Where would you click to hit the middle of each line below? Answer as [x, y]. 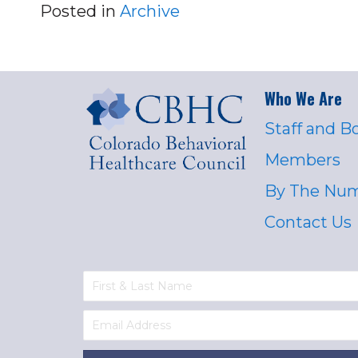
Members [303, 160]
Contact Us [308, 222]
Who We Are [304, 98]
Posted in [80, 11]
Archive [150, 11]
